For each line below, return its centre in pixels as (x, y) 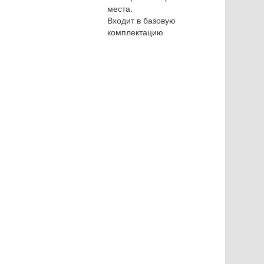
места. (120, 8)
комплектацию (135, 32)
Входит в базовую (141, 20)
